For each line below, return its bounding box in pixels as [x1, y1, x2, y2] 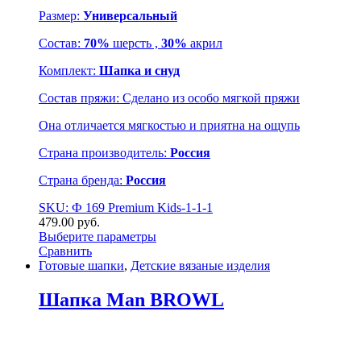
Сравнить [39, 244, 92, 259]
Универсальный [83, 9, 177, 23]
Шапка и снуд [99, 64, 180, 78]
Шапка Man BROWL [39, 289, 224, 311]
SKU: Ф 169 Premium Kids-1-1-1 [39, 201, 213, 215]
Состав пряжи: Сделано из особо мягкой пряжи [39, 91, 300, 106]
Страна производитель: [39, 146, 170, 160]
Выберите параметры [39, 230, 156, 244]
